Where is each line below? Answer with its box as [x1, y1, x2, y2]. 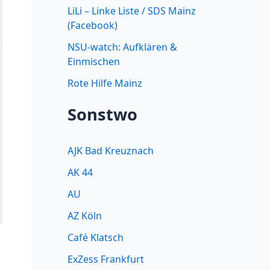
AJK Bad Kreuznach [67, 143, 154, 157]
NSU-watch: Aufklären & [67, 40, 177, 54]
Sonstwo [67, 103, 137, 126]
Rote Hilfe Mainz [67, 77, 142, 90]
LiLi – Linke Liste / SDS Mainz [67, 4, 196, 18]
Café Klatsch [67, 230, 124, 244]
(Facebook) [67, 19, 118, 33]
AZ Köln [67, 209, 102, 222]
